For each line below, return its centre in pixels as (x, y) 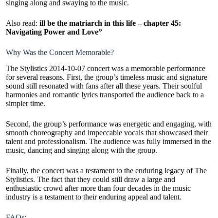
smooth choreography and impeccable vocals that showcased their (107, 132)
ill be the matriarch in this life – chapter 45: (109, 23)
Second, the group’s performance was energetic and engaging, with (109, 124)
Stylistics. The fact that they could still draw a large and (91, 179)
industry (18, 197)
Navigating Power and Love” (54, 32)
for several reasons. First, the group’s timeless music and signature (107, 77)
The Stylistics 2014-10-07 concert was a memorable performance (106, 68)
